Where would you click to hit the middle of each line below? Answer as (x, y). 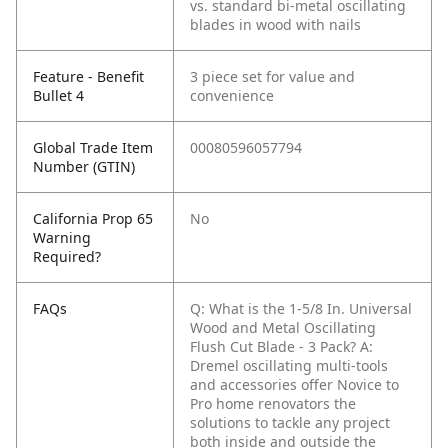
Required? (67, 257)
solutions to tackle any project (290, 423)
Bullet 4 (58, 96)
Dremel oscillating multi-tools (289, 366)
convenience (232, 96)
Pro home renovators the (273, 404)
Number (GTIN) (84, 167)
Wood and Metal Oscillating (283, 328)
